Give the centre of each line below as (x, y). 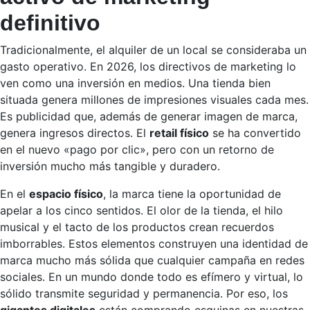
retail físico (179, 133)
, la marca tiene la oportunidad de (192, 194)
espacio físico (66, 194)
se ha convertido (255, 133)
